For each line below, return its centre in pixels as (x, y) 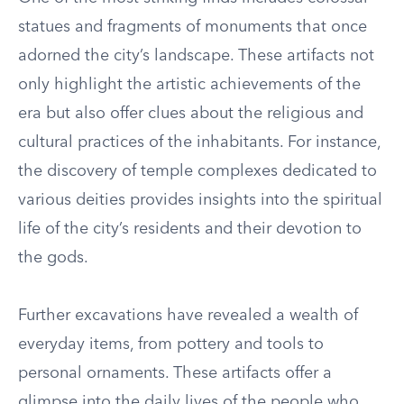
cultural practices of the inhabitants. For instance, (199, 142)
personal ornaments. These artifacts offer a (175, 373)
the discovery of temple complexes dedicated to (197, 171)
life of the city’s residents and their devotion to (190, 229)
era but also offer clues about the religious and (191, 114)
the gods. (53, 258)
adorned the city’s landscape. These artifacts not (196, 56)
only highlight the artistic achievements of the (189, 85)
